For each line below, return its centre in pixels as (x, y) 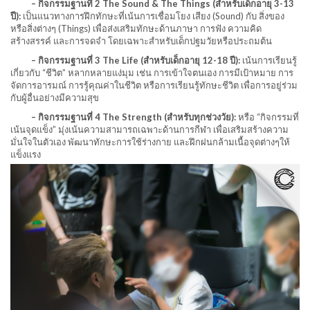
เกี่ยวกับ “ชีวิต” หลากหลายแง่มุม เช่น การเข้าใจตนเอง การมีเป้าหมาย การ (152, 72)
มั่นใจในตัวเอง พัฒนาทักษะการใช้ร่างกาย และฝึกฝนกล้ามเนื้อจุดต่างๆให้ (150, 142)
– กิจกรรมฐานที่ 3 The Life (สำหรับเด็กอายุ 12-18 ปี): (125, 60)
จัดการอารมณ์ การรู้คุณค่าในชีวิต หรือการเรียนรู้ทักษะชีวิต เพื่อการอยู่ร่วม (154, 85)
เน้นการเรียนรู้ (268, 60)
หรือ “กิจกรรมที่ (267, 117)
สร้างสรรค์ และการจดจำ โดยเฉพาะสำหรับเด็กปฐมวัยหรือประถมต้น (141, 40)
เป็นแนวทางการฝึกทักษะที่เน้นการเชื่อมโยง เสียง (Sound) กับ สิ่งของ (153, 16)
